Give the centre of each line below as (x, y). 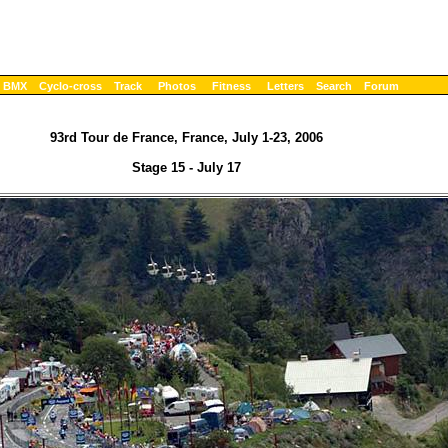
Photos (177, 86)
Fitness (231, 86)
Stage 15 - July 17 (186, 168)
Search (334, 86)
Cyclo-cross (70, 86)
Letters (285, 86)
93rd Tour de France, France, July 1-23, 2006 (186, 138)
